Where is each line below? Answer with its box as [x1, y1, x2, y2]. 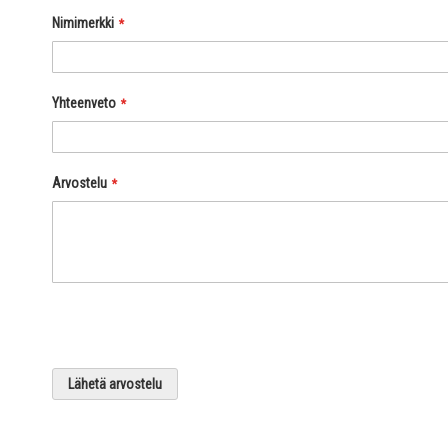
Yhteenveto [52, 95, 116, 111]
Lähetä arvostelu [68, 376, 162, 392]
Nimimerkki [52, 15, 114, 31]
